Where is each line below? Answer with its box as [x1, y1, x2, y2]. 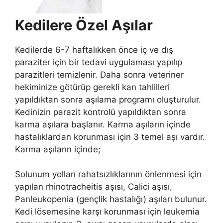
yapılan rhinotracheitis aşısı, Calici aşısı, [15, 182, 172, 192]
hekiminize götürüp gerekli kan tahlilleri [15, 82, 170, 92]
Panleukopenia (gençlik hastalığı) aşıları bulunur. [15, 194, 207, 205]
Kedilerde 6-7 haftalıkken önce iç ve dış [15, 44, 173, 55]
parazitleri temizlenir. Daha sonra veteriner [15, 69, 184, 80]
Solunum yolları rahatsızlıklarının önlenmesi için [15, 169, 202, 180]
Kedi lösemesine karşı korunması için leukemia [15, 207, 200, 217]
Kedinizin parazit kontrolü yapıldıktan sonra [15, 107, 186, 117]
